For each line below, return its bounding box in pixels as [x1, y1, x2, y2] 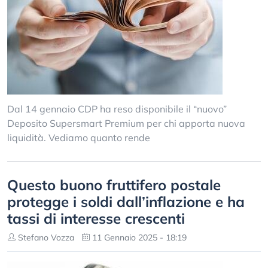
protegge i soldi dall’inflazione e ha [7, 193, 245, 211]
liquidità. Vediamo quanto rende [7, 132, 150, 144]
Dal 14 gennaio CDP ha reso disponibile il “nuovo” [7, 103, 227, 115]
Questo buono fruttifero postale [7, 176, 221, 194]
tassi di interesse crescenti [7, 209, 185, 227]
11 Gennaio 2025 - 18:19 [90, 232, 187, 243]
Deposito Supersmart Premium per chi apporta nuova [7, 117, 245, 129]
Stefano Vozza [16, 232, 74, 243]
